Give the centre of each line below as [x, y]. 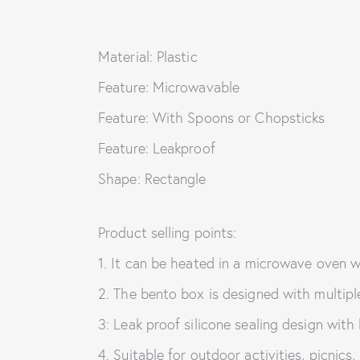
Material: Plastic [148, 56]
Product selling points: [168, 232]
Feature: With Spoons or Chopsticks [212, 117]
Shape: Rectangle [152, 178]
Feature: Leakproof [157, 147]
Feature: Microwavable [169, 86]
